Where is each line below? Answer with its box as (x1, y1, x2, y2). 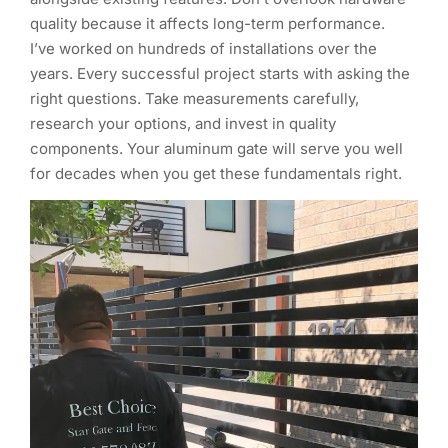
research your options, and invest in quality (30, 113, 336, 133)
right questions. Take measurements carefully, (30, 88, 359, 108)
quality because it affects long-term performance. (30, 13, 385, 33)
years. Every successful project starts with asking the (30, 63, 410, 83)
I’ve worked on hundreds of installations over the (30, 38, 377, 58)
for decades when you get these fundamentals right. (30, 163, 402, 183)
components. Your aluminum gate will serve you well (30, 138, 403, 158)
